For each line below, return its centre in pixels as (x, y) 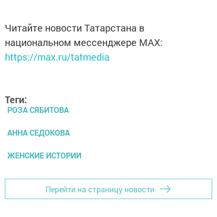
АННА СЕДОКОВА (39, 133)
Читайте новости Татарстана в (75, 28)
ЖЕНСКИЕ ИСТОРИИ (44, 155)
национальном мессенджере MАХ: (84, 42)
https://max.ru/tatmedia (57, 57)
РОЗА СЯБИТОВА (38, 110)
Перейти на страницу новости (100, 189)
